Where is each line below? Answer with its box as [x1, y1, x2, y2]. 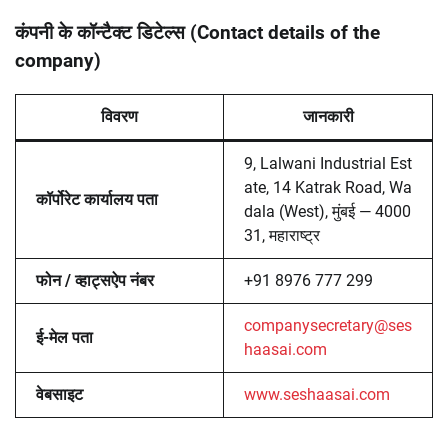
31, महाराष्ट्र [244, 225, 320, 245]
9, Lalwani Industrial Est [244, 153, 412, 173]
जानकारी [302, 106, 354, 126]
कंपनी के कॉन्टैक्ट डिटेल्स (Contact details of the [15, 21, 380, 44]
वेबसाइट [36, 384, 83, 404]
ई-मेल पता [36, 327, 93, 347]
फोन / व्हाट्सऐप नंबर [36, 270, 154, 290]
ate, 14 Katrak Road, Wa [244, 177, 412, 197]
